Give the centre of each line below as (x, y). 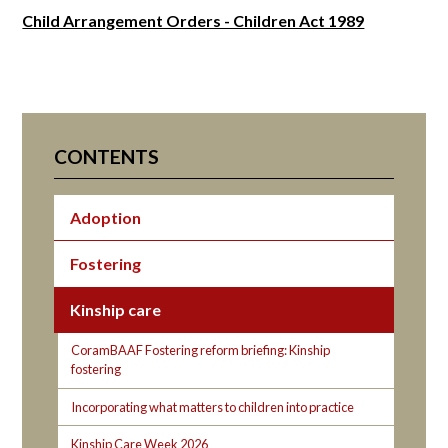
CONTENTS (107, 157)
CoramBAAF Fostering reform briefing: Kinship (201, 350)
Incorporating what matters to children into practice (213, 406)
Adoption (106, 217)
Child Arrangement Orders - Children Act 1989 (193, 21)
